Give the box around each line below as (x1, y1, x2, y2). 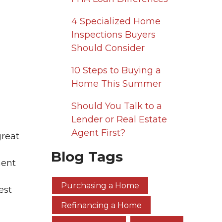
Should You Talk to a (71, 101, 162, 111)
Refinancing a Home (61, 200, 142, 210)
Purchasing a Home (61, 180, 139, 190)
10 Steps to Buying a (71, 65, 161, 76)
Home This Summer (71, 78, 162, 89)
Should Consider (71, 43, 145, 54)
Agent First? (71, 127, 125, 138)
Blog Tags (51, 148, 123, 165)
